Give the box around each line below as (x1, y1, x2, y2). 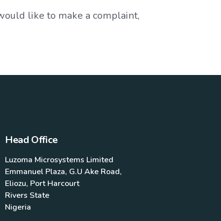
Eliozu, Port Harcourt (5, 178, 80, 189)
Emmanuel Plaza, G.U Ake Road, (5, 166, 122, 177)
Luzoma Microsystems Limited (5, 154, 114, 165)
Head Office (5, 133, 58, 147)
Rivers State (5, 190, 50, 201)
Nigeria (5, 202, 32, 213)
